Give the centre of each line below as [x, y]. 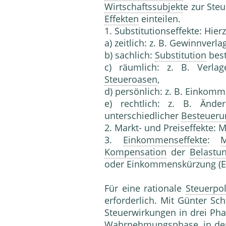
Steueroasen [131, 79]
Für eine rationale [145, 188]
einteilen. [160, 19]
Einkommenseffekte [165, 140]
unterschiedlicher [143, 116]
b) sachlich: [130, 55]
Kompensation [135, 152]
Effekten [122, 19]
